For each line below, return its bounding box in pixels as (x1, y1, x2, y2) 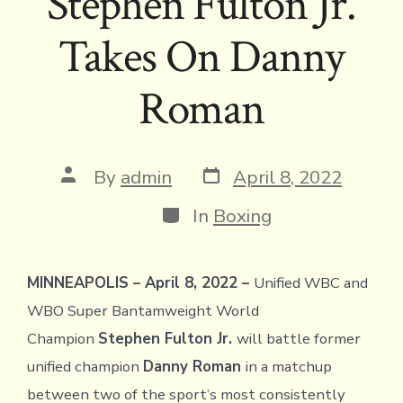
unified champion (26, 356, 143, 378)
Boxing (213, 202, 272, 228)
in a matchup (245, 356, 332, 378)
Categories (159, 199, 253, 225)
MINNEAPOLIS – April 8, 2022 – (26, 273, 254, 294)
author (60, 180, 118, 206)
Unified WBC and (253, 273, 368, 294)
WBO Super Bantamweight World (26, 300, 259, 322)
